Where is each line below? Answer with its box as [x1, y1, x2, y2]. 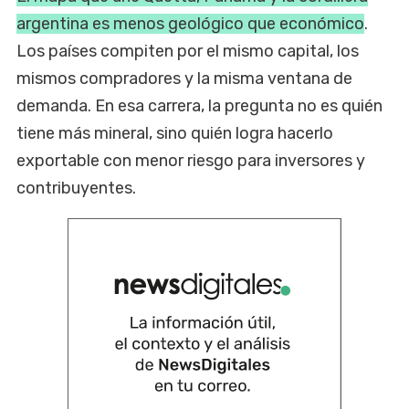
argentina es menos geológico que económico [16, 14, 364, 35]
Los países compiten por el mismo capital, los [16, 41, 359, 62]
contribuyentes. [16, 178, 136, 199]
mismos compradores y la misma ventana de [16, 68, 352, 89]
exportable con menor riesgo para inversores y [16, 151, 365, 172]
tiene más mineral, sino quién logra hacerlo [16, 123, 333, 144]
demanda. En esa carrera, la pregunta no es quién [16, 96, 383, 117]
